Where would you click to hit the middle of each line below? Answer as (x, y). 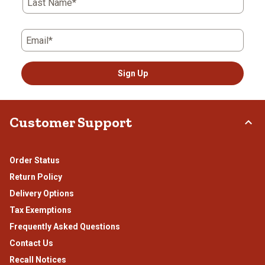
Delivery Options (42, 194)
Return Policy (36, 177)
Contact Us (31, 243)
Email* (39, 41)
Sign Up (132, 74)
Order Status (35, 161)
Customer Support (71, 122)
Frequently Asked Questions (65, 227)
